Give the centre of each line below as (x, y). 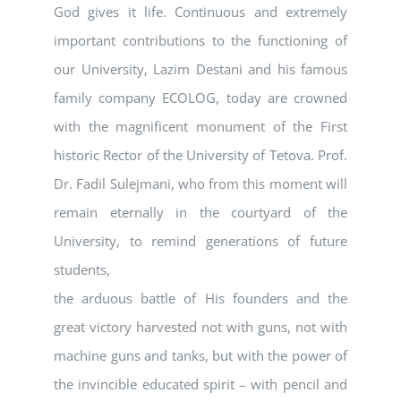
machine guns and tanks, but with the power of (200, 356)
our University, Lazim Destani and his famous (200, 69)
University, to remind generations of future (200, 241)
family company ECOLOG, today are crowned (200, 98)
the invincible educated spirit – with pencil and (200, 384)
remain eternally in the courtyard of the (200, 213)
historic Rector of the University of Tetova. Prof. (200, 155)
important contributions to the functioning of (200, 41)
